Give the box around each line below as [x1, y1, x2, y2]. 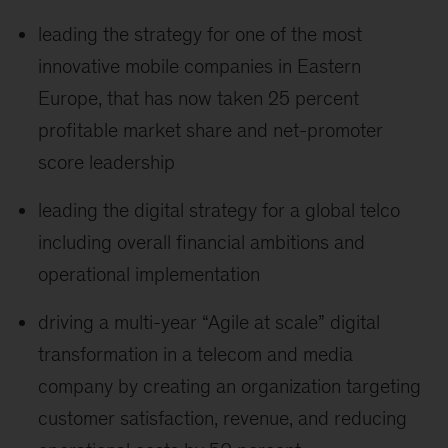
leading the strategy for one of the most [38, 23, 363, 46]
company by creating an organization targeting [38, 375, 422, 398]
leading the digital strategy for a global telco [38, 199, 401, 222]
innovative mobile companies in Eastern [38, 55, 362, 78]
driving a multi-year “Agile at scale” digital [38, 311, 381, 334]
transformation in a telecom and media [38, 343, 354, 366]
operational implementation [38, 263, 261, 286]
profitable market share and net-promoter [38, 119, 384, 142]
